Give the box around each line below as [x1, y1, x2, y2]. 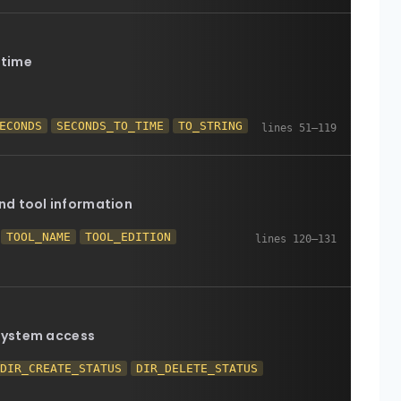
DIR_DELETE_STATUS [136, 362, 259, 375]
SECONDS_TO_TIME [56, 119, 165, 132]
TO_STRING [178, 119, 243, 132]
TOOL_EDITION [85, 230, 172, 243]
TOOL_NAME [6, 230, 72, 243]
